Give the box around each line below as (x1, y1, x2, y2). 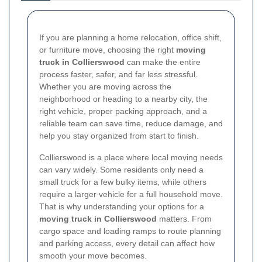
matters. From (157, 214, 212, 223)
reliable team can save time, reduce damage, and (39, 119, 223, 128)
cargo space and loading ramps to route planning (39, 226, 221, 236)
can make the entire (125, 57, 201, 67)
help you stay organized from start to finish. (39, 131, 199, 140)
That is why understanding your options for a (39, 202, 204, 211)
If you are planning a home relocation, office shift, (39, 33, 222, 42)
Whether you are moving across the (39, 82, 171, 91)
